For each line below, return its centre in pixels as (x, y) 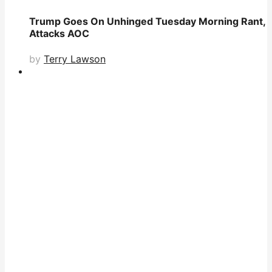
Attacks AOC (59, 34)
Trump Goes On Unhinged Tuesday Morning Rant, (147, 22)
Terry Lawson (75, 59)
